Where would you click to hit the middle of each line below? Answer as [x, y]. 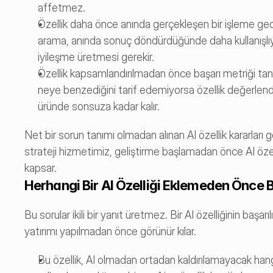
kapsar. [41, 168]
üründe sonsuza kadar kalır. [99, 106]
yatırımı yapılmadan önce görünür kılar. [110, 231]
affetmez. [62, 8]
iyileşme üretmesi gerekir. [96, 57]
